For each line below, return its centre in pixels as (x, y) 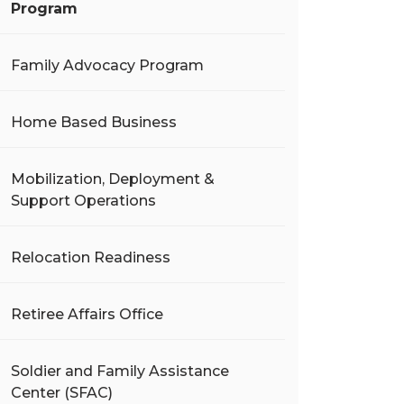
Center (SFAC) (62, 393)
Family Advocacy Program (107, 65)
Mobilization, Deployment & (113, 179)
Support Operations (83, 201)
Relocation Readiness (91, 257)
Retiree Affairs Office (87, 314)
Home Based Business (94, 122)
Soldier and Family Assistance (120, 371)
